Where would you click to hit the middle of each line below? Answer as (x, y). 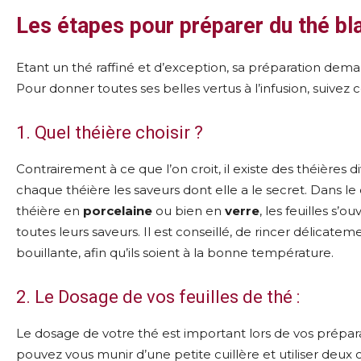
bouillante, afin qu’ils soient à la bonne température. (175, 253)
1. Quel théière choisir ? (110, 133)
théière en (50, 211)
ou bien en (189, 211)
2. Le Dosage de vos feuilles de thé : (158, 297)
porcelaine (118, 211)
